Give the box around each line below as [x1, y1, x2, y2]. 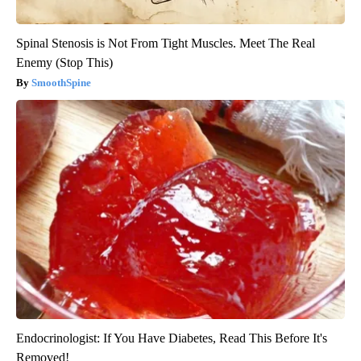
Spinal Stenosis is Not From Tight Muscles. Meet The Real [16, 36, 315, 51]
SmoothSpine [31, 77, 91, 89]
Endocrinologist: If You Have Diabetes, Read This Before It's [16, 331, 327, 346]
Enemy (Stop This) [16, 56, 113, 70]
